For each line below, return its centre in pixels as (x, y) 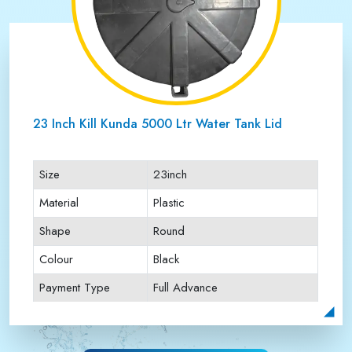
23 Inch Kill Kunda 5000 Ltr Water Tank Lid (158, 124)
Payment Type (75, 288)
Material (59, 203)
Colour (56, 259)
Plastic (169, 203)
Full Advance (185, 288)
